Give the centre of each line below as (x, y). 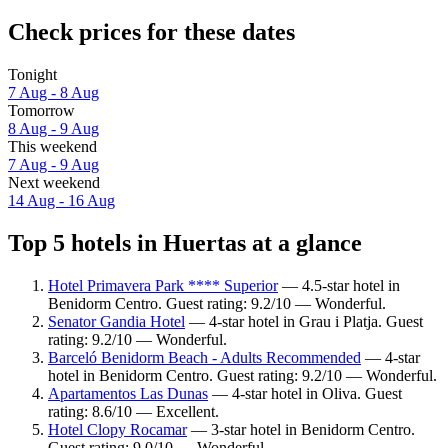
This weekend (52, 147)
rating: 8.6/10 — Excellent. (133, 411)
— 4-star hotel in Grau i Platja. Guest (304, 321)
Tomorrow (41, 111)
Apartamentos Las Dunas (128, 393)
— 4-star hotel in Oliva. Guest (305, 393)
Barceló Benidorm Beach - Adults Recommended (204, 357)
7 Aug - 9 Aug (53, 165)
